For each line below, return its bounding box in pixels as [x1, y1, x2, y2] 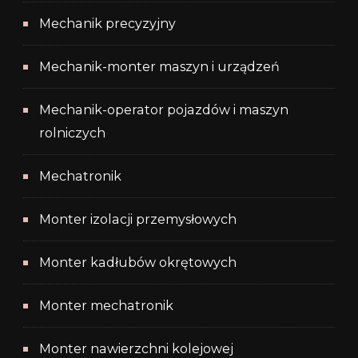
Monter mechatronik [39, 298, 173, 314]
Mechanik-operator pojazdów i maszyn [39, 102, 288, 118]
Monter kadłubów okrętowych [39, 255, 237, 271]
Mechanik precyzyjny [39, 16, 176, 32]
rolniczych [39, 125, 105, 141]
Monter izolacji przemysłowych [39, 212, 237, 228]
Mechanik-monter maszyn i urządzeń [39, 59, 280, 75]
